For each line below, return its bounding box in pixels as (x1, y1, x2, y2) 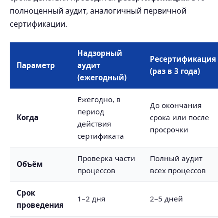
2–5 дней (150, 194, 183, 203)
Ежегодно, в (77, 94, 121, 104)
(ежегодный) (77, 73, 127, 82)
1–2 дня (77, 194, 105, 203)
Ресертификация (150, 54, 216, 64)
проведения (17, 200, 64, 210)
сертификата (77, 131, 124, 141)
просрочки (150, 125, 188, 134)
